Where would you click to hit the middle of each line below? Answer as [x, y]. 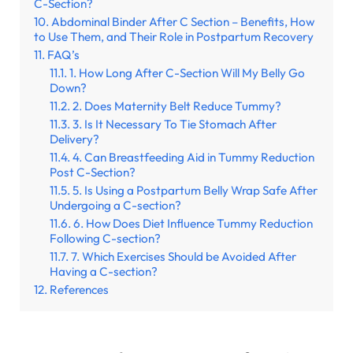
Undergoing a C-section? [115, 206]
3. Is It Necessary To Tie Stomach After [175, 124]
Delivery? [74, 139]
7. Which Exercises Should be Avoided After [184, 257]
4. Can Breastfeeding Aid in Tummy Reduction [193, 158]
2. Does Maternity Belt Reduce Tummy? [177, 106]
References [79, 290]
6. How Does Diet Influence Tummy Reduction [193, 224]
